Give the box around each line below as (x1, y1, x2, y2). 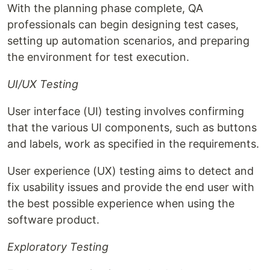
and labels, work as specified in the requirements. (7, 137, 259, 150)
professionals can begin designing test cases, (7, 17, 239, 31)
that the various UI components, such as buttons (7, 121, 257, 134)
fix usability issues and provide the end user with (7, 180, 254, 193)
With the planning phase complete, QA (7, 1, 203, 14)
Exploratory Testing (7, 240, 108, 253)
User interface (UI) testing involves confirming (7, 104, 244, 118)
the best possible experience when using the (7, 196, 234, 210)
